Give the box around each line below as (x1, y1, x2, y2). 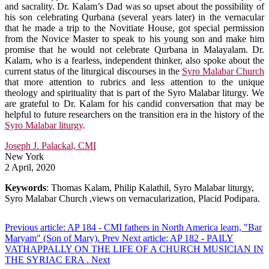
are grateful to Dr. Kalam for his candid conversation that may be (5, 98, 264, 109)
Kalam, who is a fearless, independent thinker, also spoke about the (5, 55, 264, 65)
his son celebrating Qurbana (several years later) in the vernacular (5, 11, 264, 22)
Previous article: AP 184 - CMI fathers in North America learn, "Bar (5, 222, 262, 232)
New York (5, 151, 44, 162)
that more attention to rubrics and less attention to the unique (5, 76, 264, 87)
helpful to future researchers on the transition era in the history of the (5, 109, 264, 119)
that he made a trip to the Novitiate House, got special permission (5, 22, 264, 33)
